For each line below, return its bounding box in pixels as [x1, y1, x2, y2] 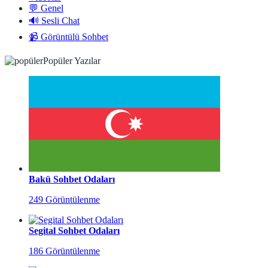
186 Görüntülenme [29, 245, 100, 256]
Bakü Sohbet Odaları [29, 173, 115, 184]
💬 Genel [29, 2, 63, 13]
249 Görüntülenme [29, 194, 100, 205]
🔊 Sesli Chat [29, 15, 80, 26]
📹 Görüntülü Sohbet [29, 31, 108, 42]
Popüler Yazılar [43, 55, 100, 66]
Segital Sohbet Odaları [29, 225, 120, 236]
